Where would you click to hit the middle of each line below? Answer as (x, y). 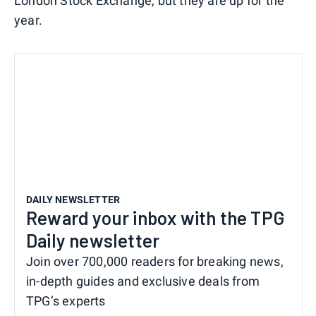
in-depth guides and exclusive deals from (143, 281)
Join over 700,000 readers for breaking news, (155, 261)
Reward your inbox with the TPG (156, 217)
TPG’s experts (66, 300)
